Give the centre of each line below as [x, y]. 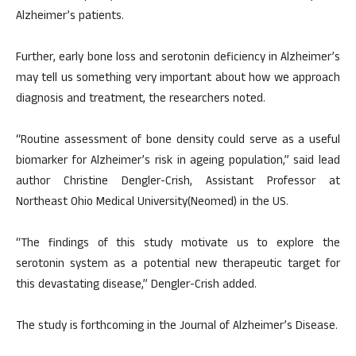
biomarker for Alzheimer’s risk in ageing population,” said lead [178, 162]
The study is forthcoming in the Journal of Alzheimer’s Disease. [177, 327]
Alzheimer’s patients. [70, 17]
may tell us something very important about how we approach [178, 79]
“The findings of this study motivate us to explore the [178, 244]
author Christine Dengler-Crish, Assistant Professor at [178, 182]
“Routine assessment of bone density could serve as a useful [178, 141]
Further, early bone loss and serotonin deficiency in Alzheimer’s [178, 58]
